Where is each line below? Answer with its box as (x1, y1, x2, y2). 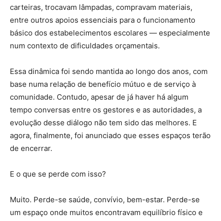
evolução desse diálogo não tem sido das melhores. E (10, 118, 197, 127)
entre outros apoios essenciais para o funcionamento (10, 15, 195, 25)
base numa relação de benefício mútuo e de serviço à (10, 79, 196, 89)
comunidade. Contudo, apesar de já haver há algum (10, 92, 188, 102)
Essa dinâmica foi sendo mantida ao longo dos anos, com (10, 67, 208, 76)
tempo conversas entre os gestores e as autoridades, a (10, 105, 202, 114)
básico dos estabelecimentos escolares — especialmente (10, 28, 210, 37)
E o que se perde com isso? (10, 169, 106, 179)
